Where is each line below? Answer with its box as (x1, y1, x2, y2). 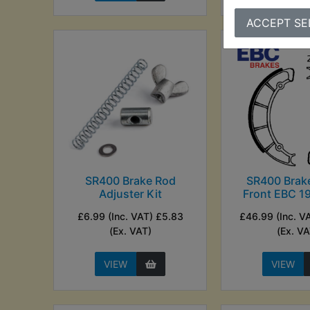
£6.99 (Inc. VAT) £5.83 (77, 210, 183, 222)
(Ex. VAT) (109, 224, 152, 237)
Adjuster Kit (98, 186, 162, 201)
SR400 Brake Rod (84, 173, 176, 188)
